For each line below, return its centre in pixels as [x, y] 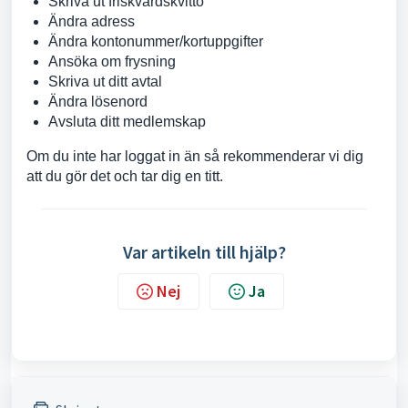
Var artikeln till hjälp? [204, 252]
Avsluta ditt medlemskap [127, 122]
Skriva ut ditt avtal [105, 82]
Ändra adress [92, 21]
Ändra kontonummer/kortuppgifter [156, 41]
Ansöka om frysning [112, 61]
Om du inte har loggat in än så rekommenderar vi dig [195, 156]
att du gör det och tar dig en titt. [125, 176]
